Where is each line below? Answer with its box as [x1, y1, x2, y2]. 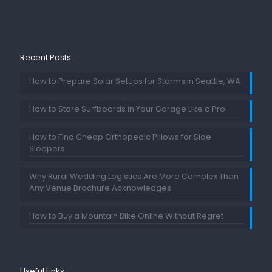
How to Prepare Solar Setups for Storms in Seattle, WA [29, 75, 240, 87]
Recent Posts [20, 52, 71, 64]
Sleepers [29, 143, 65, 155]
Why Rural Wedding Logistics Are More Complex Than [29, 171, 239, 183]
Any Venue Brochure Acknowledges [29, 182, 171, 194]
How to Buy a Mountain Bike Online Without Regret [29, 210, 223, 222]
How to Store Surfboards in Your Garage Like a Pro [29, 103, 225, 115]
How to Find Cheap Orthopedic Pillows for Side [29, 131, 211, 143]
